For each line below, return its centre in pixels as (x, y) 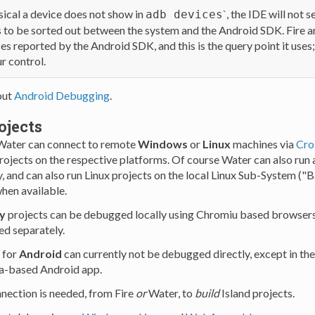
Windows (162, 144)
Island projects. (257, 293)
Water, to (170, 293)
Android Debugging (62, 96)
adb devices (184, 14)
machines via (263, 144)
